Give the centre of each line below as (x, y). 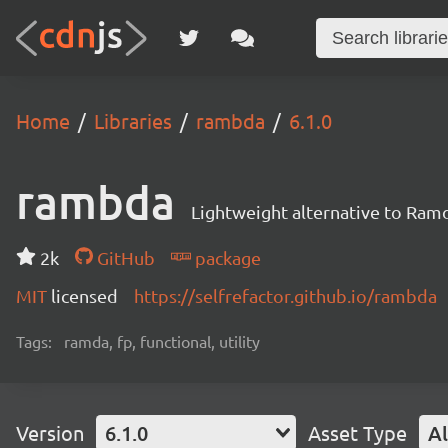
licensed (84, 295)
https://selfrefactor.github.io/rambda (285, 295)
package (225, 257)
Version (50, 432)
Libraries (133, 120)
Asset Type (357, 432)
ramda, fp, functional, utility (162, 341)
